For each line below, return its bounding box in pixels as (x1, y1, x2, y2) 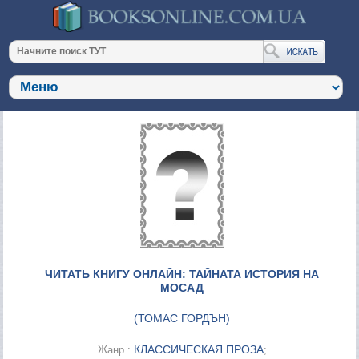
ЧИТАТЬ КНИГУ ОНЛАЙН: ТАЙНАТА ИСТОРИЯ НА (45, 267, 320, 280)
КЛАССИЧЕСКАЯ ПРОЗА (133, 342, 264, 356)
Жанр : (97, 343, 134, 356)
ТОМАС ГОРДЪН (138, 311, 227, 325)
